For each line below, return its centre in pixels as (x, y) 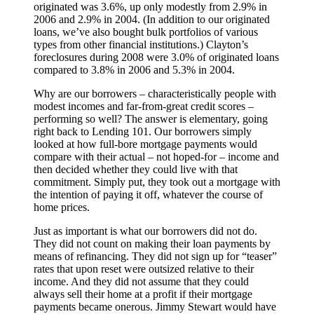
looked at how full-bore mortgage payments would (145, 144)
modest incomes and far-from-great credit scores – (144, 106)
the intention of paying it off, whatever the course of (148, 194)
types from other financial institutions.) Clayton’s (141, 44)
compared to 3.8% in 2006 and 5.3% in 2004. (134, 69)
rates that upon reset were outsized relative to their (144, 268)
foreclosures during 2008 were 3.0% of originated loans (156, 57)
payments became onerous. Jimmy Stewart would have (155, 306)
